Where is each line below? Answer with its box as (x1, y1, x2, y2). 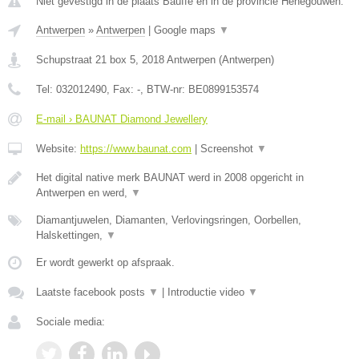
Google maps (154, 24, 219, 36)
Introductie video (167, 286, 248, 298)
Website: (36, 143, 80, 155)
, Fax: (107, 83, 137, 95)
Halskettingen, (36, 229, 106, 241)
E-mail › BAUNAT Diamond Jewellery (36, 113, 208, 125)
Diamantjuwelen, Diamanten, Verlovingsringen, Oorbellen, (36, 214, 301, 226)
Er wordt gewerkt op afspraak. (36, 256, 175, 268)
